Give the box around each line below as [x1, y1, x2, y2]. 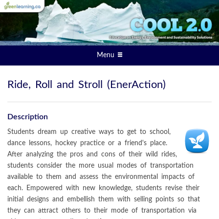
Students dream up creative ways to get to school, [7, 128, 171, 135]
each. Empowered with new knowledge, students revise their [7, 184, 199, 192]
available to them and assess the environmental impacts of [7, 173, 195, 180]
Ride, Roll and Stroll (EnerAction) [7, 79, 166, 90]
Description [7, 112, 48, 121]
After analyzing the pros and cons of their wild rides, [7, 150, 177, 158]
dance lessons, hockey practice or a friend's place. [7, 139, 167, 147]
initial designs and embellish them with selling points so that [7, 195, 200, 203]
